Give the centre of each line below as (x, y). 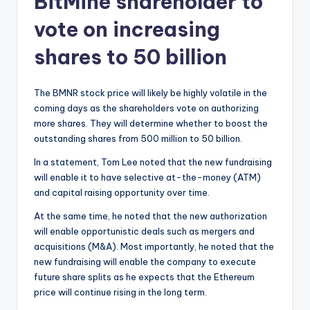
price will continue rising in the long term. (120, 292)
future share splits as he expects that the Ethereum (144, 277)
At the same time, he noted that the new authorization (151, 216)
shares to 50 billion (130, 57)
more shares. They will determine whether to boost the (151, 124)
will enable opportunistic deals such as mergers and (144, 231)
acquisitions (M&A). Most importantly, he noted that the (154, 247)
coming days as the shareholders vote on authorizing (146, 108)
